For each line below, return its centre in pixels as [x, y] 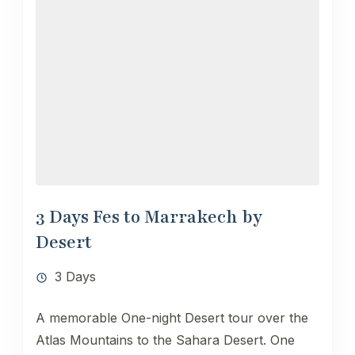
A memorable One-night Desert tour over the [172, 318]
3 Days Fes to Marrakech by [149, 218]
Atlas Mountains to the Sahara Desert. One [165, 340]
